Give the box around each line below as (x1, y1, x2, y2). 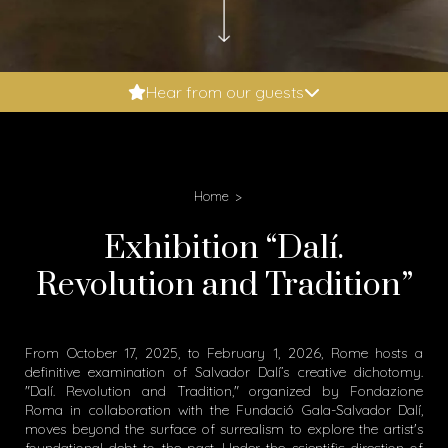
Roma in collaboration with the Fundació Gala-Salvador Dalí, (25, 401, 423, 419)
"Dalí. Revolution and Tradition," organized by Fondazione (25, 382, 423, 400)
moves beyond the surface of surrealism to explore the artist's (25, 420, 423, 438)
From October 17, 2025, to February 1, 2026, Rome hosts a (25, 344, 423, 362)
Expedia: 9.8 (30, 105, 104, 123)
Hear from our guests (146, 82, 304, 102)
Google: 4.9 (30, 133, 99, 151)
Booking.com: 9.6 (30, 77, 134, 95)
